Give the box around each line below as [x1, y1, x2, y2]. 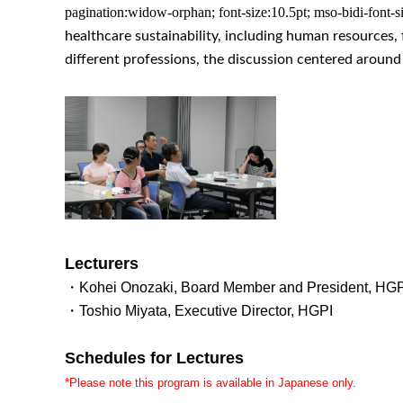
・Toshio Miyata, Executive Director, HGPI [65, 302, 333, 318]
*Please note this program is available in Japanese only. [65, 375, 356, 390]
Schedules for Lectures [65, 348, 244, 367]
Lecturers [65, 254, 139, 273]
